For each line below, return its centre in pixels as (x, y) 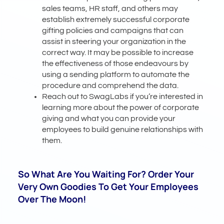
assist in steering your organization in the (114, 41)
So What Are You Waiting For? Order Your (106, 174)
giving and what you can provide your (109, 118)
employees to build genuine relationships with (123, 129)
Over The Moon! (52, 199)
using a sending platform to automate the (116, 74)
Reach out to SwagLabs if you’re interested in (123, 96)
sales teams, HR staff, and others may (110, 8)
